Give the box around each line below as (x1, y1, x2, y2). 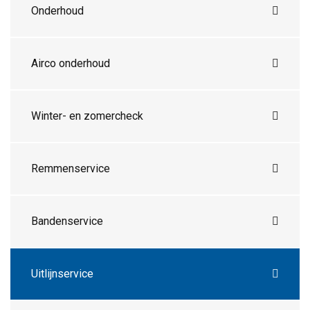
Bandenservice (31, 215, 103, 228)
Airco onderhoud (31, 57, 110, 70)
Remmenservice (31, 162, 110, 175)
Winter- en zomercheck (31, 109, 143, 122)
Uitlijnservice (31, 267, 93, 280)
